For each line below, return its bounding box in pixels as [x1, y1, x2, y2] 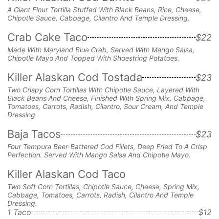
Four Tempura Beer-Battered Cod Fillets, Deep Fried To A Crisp [7, 142, 207, 151]
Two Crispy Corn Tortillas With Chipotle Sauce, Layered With [7, 85, 199, 94]
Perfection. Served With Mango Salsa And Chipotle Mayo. [7, 150, 191, 159]
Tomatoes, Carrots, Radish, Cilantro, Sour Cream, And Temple [7, 102, 203, 110]
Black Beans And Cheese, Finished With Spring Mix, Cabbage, [7, 93, 205, 102]
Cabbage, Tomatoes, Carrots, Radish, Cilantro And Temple [7, 190, 194, 199]
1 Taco [7, 207, 31, 217]
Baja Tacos [7, 127, 61, 140]
